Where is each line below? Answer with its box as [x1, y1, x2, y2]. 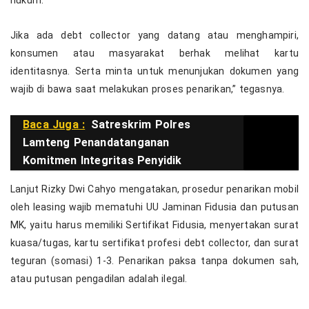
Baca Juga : [23, 118, 86, 132]
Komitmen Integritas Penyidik [23, 154, 182, 168]
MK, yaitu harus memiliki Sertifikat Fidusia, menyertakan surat [10, 219, 299, 231]
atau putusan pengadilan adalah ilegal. [10, 273, 188, 285]
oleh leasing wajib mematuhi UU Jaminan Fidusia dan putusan [10, 201, 299, 213]
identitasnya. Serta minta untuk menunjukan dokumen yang [10, 66, 299, 77]
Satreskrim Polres [90, 118, 191, 132]
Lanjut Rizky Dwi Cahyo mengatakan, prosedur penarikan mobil [10, 183, 299, 195]
